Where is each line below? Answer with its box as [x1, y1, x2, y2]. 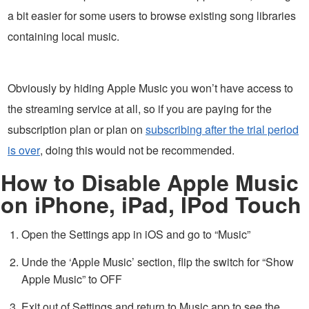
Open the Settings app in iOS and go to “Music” [21, 226, 250, 242]
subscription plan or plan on [8, 121, 146, 137]
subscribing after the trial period [146, 121, 299, 137]
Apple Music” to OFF [21, 270, 122, 287]
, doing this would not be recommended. [40, 141, 235, 158]
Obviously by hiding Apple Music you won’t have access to [8, 79, 293, 96]
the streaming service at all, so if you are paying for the [8, 100, 272, 117]
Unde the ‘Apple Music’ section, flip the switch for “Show [21, 253, 294, 270]
